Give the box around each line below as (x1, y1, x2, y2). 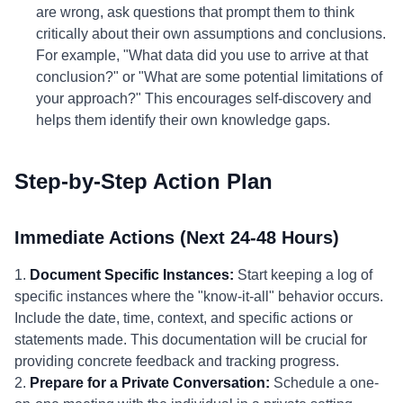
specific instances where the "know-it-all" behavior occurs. (14, 289, 383, 304)
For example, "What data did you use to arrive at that (36, 48, 368, 63)
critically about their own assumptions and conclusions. (36, 26, 386, 41)
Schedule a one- (270, 375, 379, 390)
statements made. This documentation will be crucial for (14, 332, 367, 347)
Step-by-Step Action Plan (14, 169, 273, 193)
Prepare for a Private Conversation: (30, 375, 270, 390)
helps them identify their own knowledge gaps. (36, 112, 330, 128)
